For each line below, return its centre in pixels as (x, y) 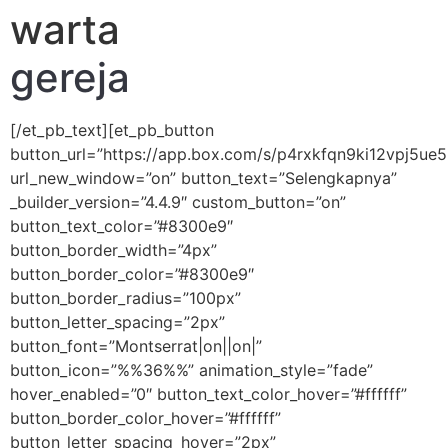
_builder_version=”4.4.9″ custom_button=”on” (178, 201)
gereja (70, 77)
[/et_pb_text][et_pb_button (112, 129)
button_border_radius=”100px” (125, 297)
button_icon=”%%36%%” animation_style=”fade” (191, 369)
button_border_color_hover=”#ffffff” (145, 417)
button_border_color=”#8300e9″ (132, 273)
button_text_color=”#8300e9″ (121, 225)
